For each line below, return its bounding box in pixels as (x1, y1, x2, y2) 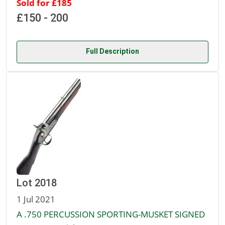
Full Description (86, 47, 139, 56)
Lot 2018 (17, 177, 57, 189)
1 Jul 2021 (17, 193, 55, 205)
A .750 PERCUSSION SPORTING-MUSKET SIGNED (17, 208, 205, 220)
